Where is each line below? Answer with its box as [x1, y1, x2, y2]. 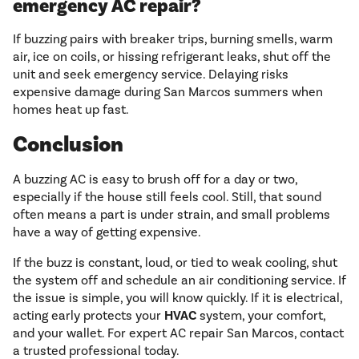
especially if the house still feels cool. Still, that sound [13, 189, 321, 206]
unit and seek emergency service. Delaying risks [13, 67, 288, 83]
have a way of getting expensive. [13, 224, 201, 241]
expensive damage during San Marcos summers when [13, 84, 323, 101]
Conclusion [13, 131, 123, 159]
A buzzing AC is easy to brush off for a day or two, [13, 171, 297, 188]
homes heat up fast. [13, 102, 129, 119]
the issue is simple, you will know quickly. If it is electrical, [13, 290, 342, 307]
